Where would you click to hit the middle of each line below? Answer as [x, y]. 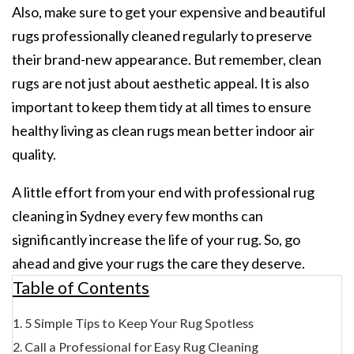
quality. [34, 154]
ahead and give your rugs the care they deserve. [158, 263]
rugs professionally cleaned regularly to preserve [162, 35]
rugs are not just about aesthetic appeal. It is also [160, 83]
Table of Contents [81, 287]
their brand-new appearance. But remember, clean [167, 59]
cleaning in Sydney [68, 215]
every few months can [194, 215]
